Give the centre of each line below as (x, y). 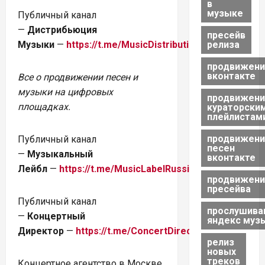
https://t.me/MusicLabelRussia (127, 169)
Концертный (56, 216)
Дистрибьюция (62, 30)
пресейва (229, 189)
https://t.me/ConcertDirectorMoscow (159, 231)
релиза (223, 44)
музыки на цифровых (65, 92)
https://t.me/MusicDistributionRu (139, 44)
